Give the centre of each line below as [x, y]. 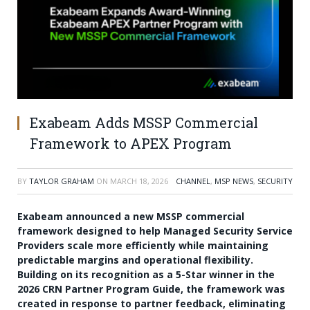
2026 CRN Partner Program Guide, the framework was [151, 289]
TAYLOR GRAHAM [62, 181]
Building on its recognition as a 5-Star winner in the [146, 275]
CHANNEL [193, 181]
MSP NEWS [234, 181]
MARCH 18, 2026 [139, 181]
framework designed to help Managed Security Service [155, 231]
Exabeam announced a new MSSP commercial [131, 217]
